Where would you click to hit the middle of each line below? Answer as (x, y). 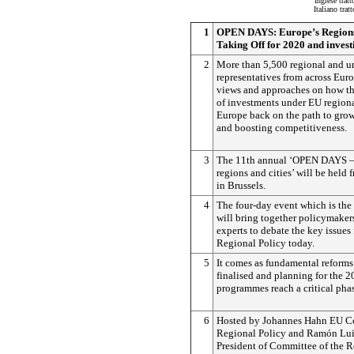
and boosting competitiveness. (282, 128)
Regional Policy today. (265, 243)
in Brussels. (241, 185)
